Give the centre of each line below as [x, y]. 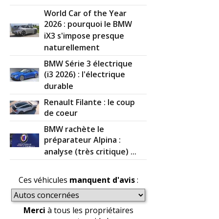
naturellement [72, 48]
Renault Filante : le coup [90, 102]
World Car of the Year [86, 13]
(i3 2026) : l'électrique [85, 75]
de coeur [61, 113]
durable [59, 86]
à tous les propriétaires [89, 210]
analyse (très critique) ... [90, 152]
